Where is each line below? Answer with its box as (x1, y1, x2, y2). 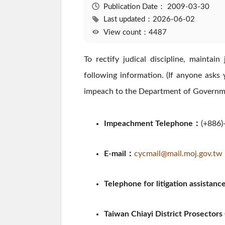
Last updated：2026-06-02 (103, 16, 195, 24)
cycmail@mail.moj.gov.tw (134, 150, 222, 158)
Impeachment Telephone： (104, 120, 201, 128)
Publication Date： (103, 3, 167, 11)
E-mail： (104, 150, 134, 158)
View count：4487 (103, 28, 167, 36)
